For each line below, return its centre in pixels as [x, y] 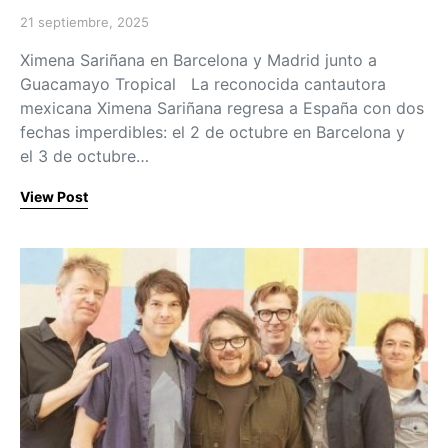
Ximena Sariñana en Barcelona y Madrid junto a [198, 59]
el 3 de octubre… [84, 155]
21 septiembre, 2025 [84, 21]
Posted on [51, 29]
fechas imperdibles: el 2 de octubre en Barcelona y [212, 131]
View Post [54, 196]
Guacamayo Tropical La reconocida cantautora [203, 83]
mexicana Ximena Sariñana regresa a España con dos [222, 107]
